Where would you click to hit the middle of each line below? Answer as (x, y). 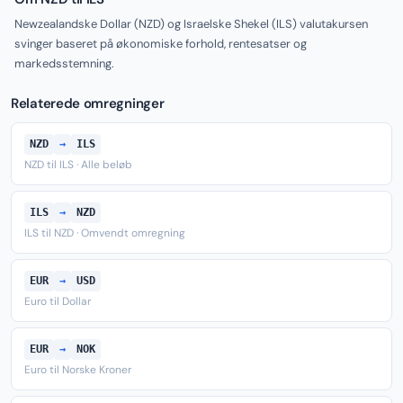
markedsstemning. (64, 63)
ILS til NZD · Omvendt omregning (105, 233)
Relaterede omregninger (88, 103)
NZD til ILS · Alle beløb (78, 165)
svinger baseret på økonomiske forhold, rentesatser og (161, 44)
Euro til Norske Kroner (78, 370)
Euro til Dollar (58, 301)
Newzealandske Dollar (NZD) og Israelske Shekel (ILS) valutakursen (191, 24)
